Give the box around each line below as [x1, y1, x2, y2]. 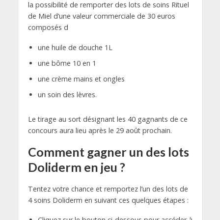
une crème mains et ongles [37, 74, 125, 83]
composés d [27, 22, 68, 32]
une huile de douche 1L [37, 42, 112, 52]
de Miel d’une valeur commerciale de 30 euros [27, 11, 175, 21]
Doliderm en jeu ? [27, 160, 125, 175]
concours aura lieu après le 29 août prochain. [27, 125, 172, 135]
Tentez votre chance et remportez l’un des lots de [27, 184, 188, 193]
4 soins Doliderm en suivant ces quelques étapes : [27, 195, 189, 205]
